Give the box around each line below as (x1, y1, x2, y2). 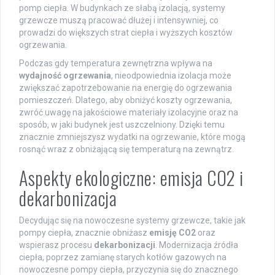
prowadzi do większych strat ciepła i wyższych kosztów (19, 28, 233, 38)
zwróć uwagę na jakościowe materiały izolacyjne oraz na (19, 107, 238, 118)
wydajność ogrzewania (19, 71, 111, 81)
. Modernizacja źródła (155, 240, 238, 250)
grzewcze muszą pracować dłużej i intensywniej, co (19, 15, 219, 26)
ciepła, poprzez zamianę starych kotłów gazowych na (19, 252, 227, 263)
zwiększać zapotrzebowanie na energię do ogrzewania (19, 83, 232, 93)
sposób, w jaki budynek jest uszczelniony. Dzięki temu (19, 120, 225, 130)
